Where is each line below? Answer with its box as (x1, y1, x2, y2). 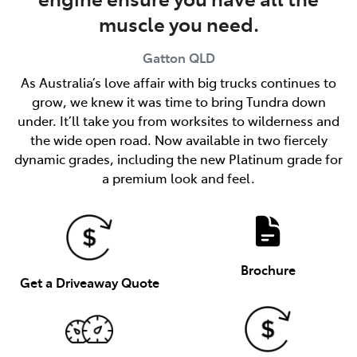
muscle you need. (98, 10, 259, 37)
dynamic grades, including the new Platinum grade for (14, 149, 343, 167)
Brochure (240, 260, 296, 278)
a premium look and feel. (102, 168, 255, 186)
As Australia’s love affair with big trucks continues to (21, 73, 336, 91)
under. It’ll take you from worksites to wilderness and (18, 111, 339, 129)
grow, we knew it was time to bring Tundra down (31, 92, 326, 110)
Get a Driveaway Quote (19, 273, 159, 291)
